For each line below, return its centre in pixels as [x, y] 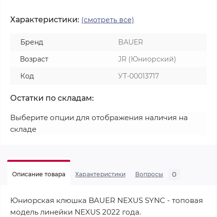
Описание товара [39, 174]
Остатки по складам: [52, 98]
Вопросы [149, 174]
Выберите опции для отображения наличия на [99, 118]
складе [23, 129]
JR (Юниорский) [147, 59]
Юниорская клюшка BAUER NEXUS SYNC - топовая [107, 201]
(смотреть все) [108, 20]
